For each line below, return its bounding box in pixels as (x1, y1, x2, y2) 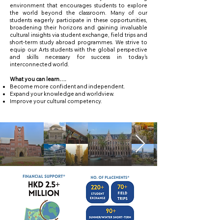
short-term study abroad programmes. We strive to (10, 39, 147, 46)
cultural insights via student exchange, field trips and (10, 31, 147, 38)
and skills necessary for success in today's (10, 54, 147, 60)
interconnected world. (10, 61, 69, 68)
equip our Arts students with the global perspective (10, 46, 147, 53)
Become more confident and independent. (10, 83, 125, 90)
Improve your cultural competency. (10, 98, 102, 105)
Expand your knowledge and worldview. (10, 90, 114, 97)
